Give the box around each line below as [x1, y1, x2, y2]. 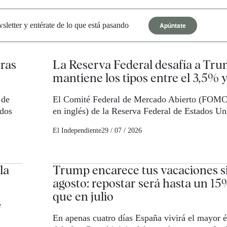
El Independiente [52, 127, 101, 135]
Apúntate [160, 20, 186, 30]
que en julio [52, 189, 113, 204]
